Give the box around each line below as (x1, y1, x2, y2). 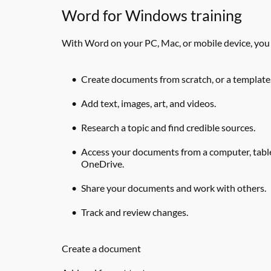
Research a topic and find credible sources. (81, 122, 255, 133)
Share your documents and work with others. (81, 182, 266, 194)
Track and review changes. (81, 206, 188, 218)
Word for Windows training (62, 6, 242, 24)
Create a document (62, 243, 141, 254)
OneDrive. (81, 158, 124, 169)
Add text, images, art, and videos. (81, 97, 216, 109)
